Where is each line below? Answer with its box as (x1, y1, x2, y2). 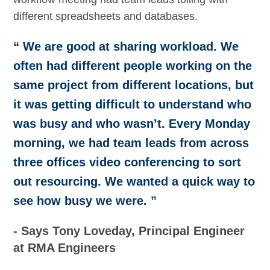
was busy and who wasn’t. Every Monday (13, 117, 251, 131)
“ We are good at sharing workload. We (13, 40, 239, 54)
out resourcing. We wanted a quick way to (13, 175, 256, 189)
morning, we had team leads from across (13, 136, 250, 150)
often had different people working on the (13, 59, 253, 73)
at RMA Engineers (13, 241, 116, 255)
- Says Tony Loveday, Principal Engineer (13, 224, 245, 238)
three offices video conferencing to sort (13, 155, 242, 169)
